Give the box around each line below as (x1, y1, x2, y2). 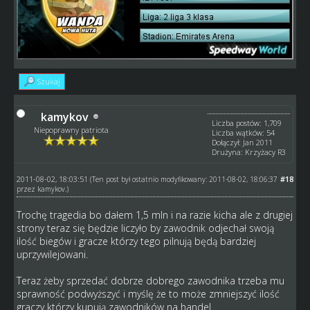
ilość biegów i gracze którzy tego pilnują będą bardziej (16, 234, 256, 248)
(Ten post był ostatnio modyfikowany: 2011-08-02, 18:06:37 (89, 174, 277, 184)
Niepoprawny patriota (33, 124, 109, 135)
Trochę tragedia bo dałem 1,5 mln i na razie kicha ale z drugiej (16, 208, 293, 221)
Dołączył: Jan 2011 (212, 136, 273, 147)
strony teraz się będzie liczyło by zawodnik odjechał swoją (16, 221, 274, 235)
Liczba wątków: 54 (212, 127, 275, 138)
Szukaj (37, 75, 60, 86)
